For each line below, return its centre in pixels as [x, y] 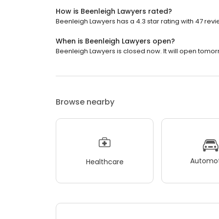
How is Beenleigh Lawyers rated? [114, 11]
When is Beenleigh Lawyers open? [115, 41]
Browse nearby [85, 102]
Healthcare [105, 162]
